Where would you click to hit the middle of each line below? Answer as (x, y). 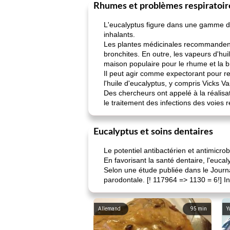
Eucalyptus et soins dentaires (153, 132)
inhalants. (119, 34)
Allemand (109, 209)
